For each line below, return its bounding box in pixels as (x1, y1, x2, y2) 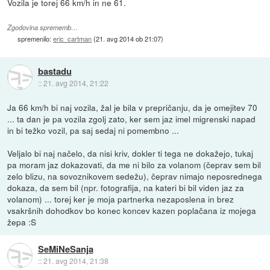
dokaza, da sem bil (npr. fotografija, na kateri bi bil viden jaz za (7, 181, 245, 193)
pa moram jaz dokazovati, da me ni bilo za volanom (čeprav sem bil (7, 158, 262, 171)
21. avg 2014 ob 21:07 (96, 33, 162, 43)
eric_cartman (53, 33, 92, 43)
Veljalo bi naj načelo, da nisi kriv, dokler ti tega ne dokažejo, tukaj (7, 146, 254, 159)
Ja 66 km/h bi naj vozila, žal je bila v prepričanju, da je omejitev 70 (7, 101, 258, 113)
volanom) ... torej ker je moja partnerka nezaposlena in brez (7, 192, 234, 205)
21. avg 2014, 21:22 (43, 78, 108, 89)
